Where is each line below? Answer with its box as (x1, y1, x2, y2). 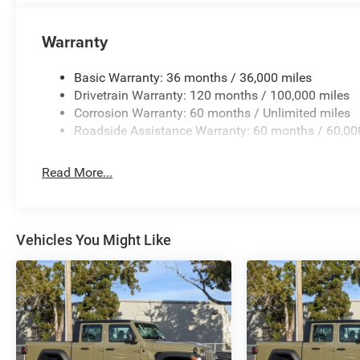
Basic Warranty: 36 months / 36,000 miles (74, 69, 313, 85)
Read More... (42, 164, 113, 180)
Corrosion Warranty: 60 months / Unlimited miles (74, 104, 351, 121)
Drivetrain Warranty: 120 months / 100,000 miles (74, 87, 350, 103)
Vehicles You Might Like (16, 231, 171, 249)
